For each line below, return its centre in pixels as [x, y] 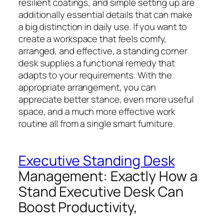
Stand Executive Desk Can [101, 192]
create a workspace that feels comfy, [93, 39]
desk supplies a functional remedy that [97, 63]
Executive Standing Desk [97, 161]
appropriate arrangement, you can [87, 87]
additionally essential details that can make [105, 14]
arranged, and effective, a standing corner [103, 51]
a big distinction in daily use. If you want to [103, 26]
